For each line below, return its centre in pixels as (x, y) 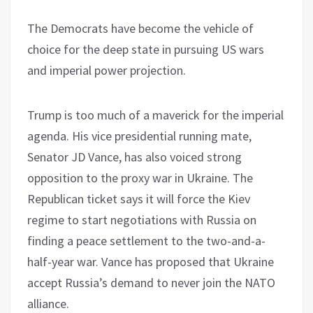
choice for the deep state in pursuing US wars (146, 49)
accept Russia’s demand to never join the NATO (151, 282)
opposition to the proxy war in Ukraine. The (140, 177)
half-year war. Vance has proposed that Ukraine (151, 261)
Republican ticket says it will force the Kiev (139, 198)
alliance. (48, 303)
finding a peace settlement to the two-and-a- (146, 240)
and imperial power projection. (107, 70)
